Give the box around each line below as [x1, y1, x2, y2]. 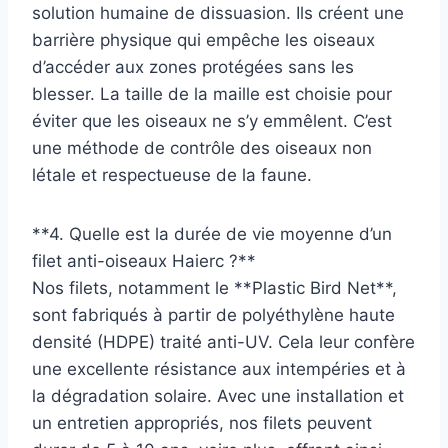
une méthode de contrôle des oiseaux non [32, 137, 372, 158]
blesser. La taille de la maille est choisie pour [32, 83, 392, 104]
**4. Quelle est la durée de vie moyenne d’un [32, 223, 392, 244]
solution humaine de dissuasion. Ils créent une [32, 2, 404, 23]
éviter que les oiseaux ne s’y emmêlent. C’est [32, 110, 392, 131]
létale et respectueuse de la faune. [32, 164, 312, 185]
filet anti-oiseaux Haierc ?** [32, 250, 256, 271]
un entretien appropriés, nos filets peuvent [32, 412, 372, 433]
